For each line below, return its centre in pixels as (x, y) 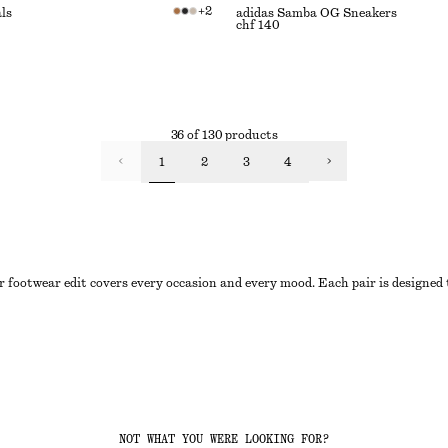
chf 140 (258, 25)
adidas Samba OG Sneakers (316, 13)
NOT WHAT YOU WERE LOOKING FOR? (223, 439)
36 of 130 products (224, 135)
